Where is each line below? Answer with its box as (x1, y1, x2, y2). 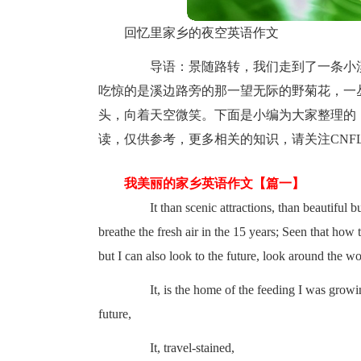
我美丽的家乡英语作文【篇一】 (98, 176, 305, 190)
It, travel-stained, (124, 341, 234, 355)
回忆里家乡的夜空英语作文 (124, 26, 279, 39)
